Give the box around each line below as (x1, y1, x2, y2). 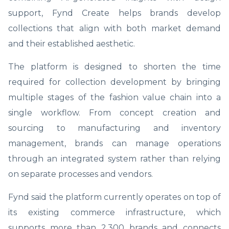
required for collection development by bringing (8, 77, 221, 87)
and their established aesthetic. (8, 38, 135, 49)
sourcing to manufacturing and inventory (8, 123, 221, 133)
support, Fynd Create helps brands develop (8, 8, 221, 18)
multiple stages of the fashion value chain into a (8, 92, 221, 102)
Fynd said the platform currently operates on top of (8, 192, 221, 202)
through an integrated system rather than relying (8, 153, 221, 164)
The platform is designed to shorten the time (8, 61, 221, 72)
